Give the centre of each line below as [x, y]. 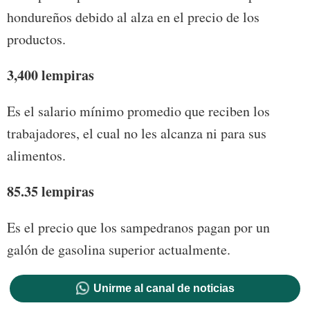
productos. [36, 39]
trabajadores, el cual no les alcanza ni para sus [137, 134]
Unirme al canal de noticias [164, 289]
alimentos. [36, 156]
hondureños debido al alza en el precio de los [133, 17]
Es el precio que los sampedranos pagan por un [138, 228]
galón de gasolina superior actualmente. [119, 250]
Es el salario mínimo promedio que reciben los [138, 111]
